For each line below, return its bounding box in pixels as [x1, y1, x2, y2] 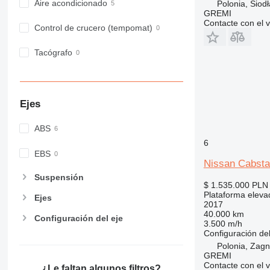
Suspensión [34, 172, 84, 182]
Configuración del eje [34, 213, 123, 224]
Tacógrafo [34, 48, 72, 58]
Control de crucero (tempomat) [34, 23, 152, 33]
